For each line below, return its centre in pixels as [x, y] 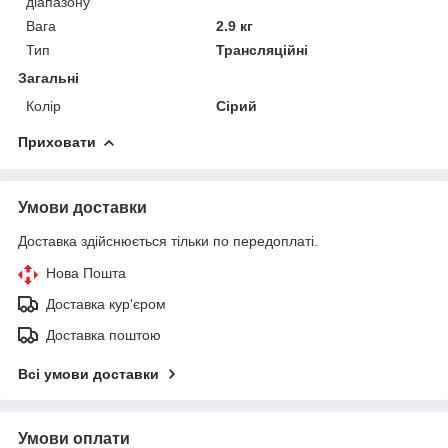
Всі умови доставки [88, 373]
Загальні [48, 77]
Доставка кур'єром [106, 303]
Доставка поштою [103, 334]
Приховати [57, 141]
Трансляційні [262, 49]
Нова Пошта [86, 272]
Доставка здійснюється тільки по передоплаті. [168, 240]
